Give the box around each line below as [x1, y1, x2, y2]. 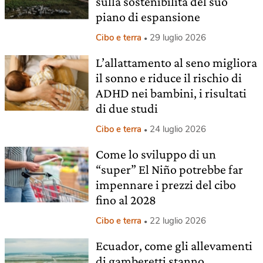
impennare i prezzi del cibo [95, 177, 236, 192]
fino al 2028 [95, 193, 156, 207]
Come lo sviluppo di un [95, 147, 216, 161]
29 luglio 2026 [149, 32, 206, 43]
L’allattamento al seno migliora [95, 55, 257, 70]
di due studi [95, 101, 158, 116]
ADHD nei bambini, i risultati [95, 86, 247, 100]
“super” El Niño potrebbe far [95, 162, 243, 177]
